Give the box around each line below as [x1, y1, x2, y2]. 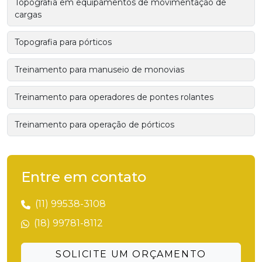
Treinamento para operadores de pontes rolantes [15, 92, 213, 103]
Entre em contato [21, 168, 146, 186]
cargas [15, 9, 42, 20]
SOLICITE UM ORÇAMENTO [56, 249, 206, 260]
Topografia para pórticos [15, 37, 112, 48]
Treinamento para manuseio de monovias [15, 64, 184, 75]
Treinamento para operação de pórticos [15, 119, 174, 130]
